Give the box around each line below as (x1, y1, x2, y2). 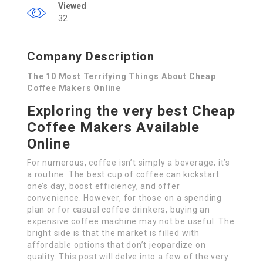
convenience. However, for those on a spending (27, 193, 222, 203)
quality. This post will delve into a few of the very (27, 252, 229, 262)
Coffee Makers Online (27, 83, 122, 93)
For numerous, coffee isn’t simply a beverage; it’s (27, 158, 230, 168)
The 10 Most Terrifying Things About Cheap (27, 72, 216, 82)
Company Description (27, 49, 154, 64)
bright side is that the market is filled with (27, 228, 200, 238)
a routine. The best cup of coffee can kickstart (27, 170, 220, 180)
